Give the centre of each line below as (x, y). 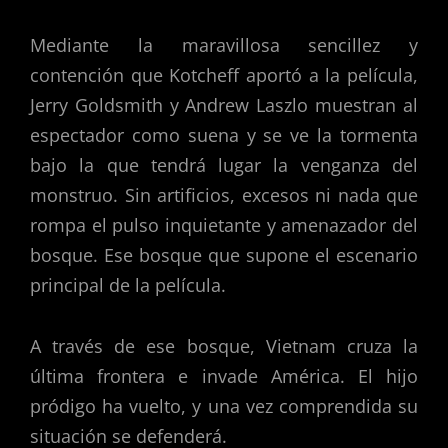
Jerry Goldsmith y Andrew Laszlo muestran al (224, 104)
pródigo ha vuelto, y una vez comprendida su (224, 406)
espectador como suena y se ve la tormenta (224, 134)
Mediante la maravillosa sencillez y (224, 44)
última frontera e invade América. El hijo (224, 376)
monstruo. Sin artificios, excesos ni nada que (224, 194)
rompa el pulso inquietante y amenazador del (224, 224)
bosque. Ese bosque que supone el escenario (224, 254)
